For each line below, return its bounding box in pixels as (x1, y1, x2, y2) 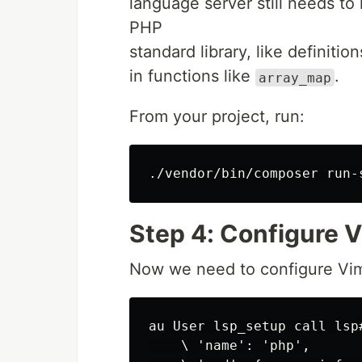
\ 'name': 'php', (149, 338, 310, 354)
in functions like (129, 66, 255, 86)
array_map (259, 69, 331, 86)
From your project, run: (129, 107, 305, 127)
